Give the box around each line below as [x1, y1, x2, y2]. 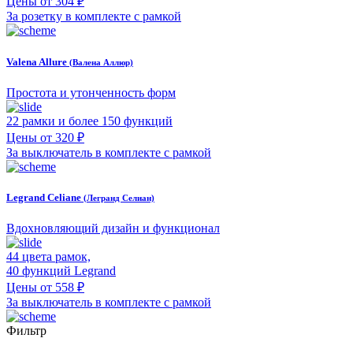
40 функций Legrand [6, 264, 116, 278]
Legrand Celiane [6, 191, 84, 203]
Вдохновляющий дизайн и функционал [6, 221, 220, 236]
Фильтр [6, 324, 46, 338]
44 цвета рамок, [6, 250, 91, 264]
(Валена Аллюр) [69, 57, 133, 67]
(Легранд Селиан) [84, 192, 154, 203]
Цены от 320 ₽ [6, 130, 84, 144]
